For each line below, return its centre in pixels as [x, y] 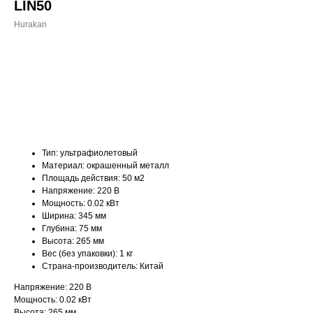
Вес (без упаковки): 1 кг [87, 254]
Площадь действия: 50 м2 [93, 178]
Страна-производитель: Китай [103, 266]
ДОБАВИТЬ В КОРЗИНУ [137, 87]
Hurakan [30, 24]
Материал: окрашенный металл [105, 166]
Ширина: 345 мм [74, 216]
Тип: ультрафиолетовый [90, 153]
